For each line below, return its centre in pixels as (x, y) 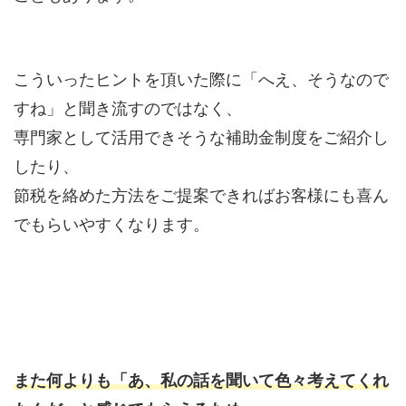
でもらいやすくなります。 (111, 224)
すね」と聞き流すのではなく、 (128, 108)
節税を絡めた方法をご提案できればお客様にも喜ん (201, 195)
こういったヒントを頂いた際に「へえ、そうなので (201, 79)
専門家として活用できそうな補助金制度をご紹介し (201, 137)
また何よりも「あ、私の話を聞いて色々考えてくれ (201, 380)
